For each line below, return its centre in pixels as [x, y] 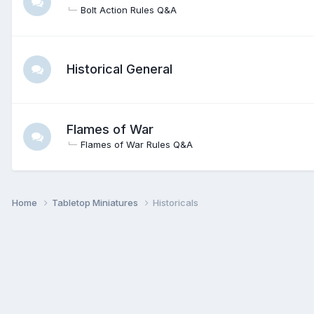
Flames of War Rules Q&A [137, 144]
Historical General [120, 69]
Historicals [176, 202]
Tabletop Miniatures [96, 202]
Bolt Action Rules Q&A [129, 9]
